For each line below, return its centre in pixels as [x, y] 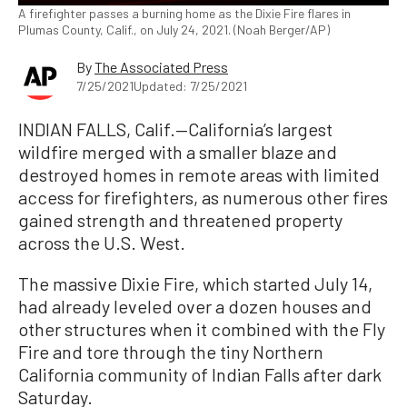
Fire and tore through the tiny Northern [171, 351]
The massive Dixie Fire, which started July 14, [195, 283]
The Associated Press [161, 66]
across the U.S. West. [102, 242]
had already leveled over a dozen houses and [195, 306]
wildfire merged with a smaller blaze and [178, 151]
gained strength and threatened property [180, 219]
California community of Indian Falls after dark [200, 374]
